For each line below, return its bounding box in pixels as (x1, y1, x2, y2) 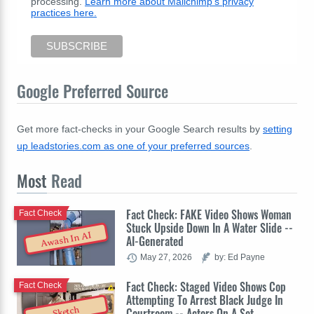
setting (263, 123, 292, 135)
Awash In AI (40, 229, 93, 250)
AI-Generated (126, 233, 184, 250)
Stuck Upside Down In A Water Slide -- (126, 219, 293, 237)
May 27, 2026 (140, 252, 192, 262)
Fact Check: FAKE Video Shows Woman (126, 206, 292, 224)
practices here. (31, 6, 97, 18)
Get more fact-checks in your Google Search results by (17, 123, 263, 135)
